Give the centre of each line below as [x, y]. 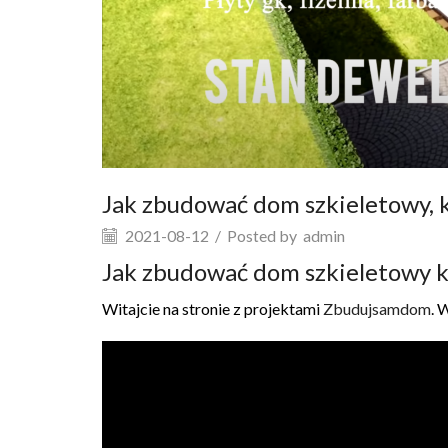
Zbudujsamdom [377, 308]
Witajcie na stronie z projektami [212, 308]
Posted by [262, 235]
